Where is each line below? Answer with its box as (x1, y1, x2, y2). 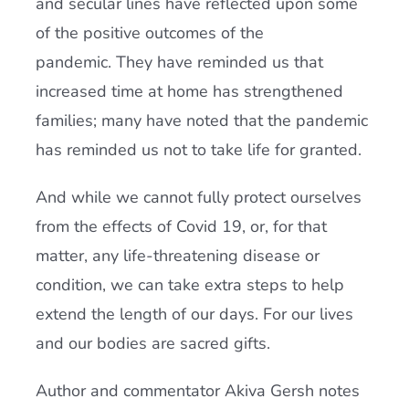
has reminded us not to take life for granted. (35, 139, 362, 161)
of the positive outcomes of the (35, 22, 264, 44)
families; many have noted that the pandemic (35, 110, 368, 131)
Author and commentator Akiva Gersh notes (35, 380, 360, 402)
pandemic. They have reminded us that (35, 51, 323, 73)
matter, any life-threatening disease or (35, 245, 320, 267)
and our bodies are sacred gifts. (35, 332, 270, 354)
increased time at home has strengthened (35, 80, 343, 102)
